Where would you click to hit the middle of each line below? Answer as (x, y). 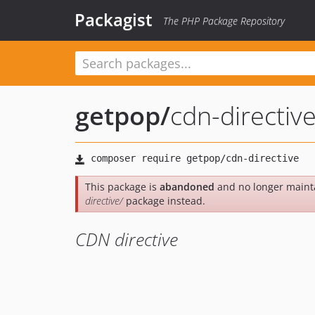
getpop (118, 116)
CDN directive (127, 239)
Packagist (114, 19)
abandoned (187, 187)
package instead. (164, 201)
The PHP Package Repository (224, 21)
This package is (122, 187)
